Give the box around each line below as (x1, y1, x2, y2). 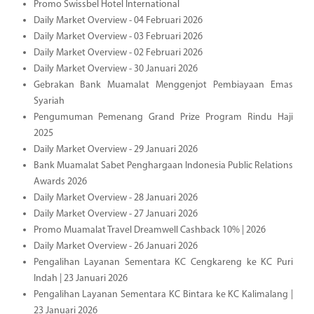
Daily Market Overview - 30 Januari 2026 (33, 63, 198, 74)
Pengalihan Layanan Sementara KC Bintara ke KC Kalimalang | (33, 289, 293, 300)
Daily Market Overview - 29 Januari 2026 (33, 144, 198, 155)
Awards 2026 (33, 176, 87, 187)
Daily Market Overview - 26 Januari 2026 (33, 240, 198, 252)
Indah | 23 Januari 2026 (33, 273, 128, 284)
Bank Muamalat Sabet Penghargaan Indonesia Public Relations (33, 160, 293, 171)
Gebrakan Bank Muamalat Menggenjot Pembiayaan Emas (33, 79, 293, 90)
